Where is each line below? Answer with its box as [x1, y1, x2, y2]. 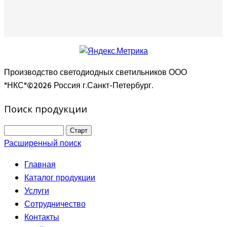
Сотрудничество [24, 198, 86, 212]
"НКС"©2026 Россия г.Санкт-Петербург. [4, 79, 153, 93]
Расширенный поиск [4, 137, 81, 151]
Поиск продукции [4, 102, 87, 115]
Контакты [24, 211, 59, 225]
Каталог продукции [24, 172, 95, 185]
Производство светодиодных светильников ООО [4, 66, 187, 80]
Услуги [24, 185, 49, 199]
